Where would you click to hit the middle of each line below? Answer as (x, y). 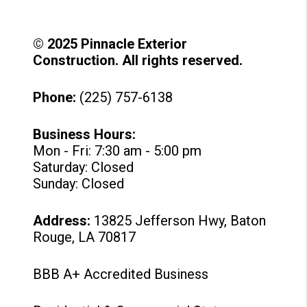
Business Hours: (85, 134)
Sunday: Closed (79, 184)
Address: (62, 221)
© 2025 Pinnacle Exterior (110, 44)
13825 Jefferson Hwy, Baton (180, 221)
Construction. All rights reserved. (138, 60)
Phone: (55, 97)
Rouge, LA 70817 (85, 237)
